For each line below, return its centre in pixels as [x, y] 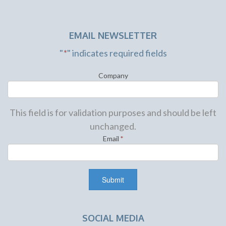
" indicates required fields [117, 53]
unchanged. [113, 126]
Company [113, 75]
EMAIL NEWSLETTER [113, 35]
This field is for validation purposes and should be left [113, 112]
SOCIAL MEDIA [113, 218]
